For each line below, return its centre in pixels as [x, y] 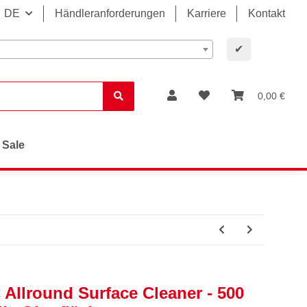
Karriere [207, 13]
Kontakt [267, 13]
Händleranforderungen [110, 13]
